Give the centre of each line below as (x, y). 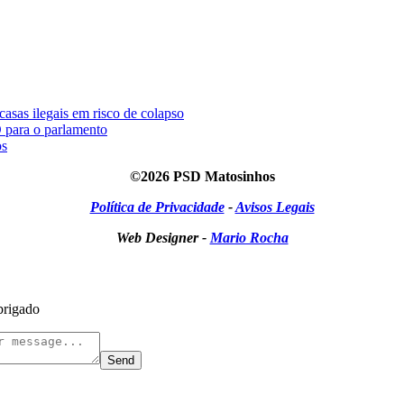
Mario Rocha (249, 238)
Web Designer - (163, 238)
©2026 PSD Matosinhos (202, 177)
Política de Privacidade (157, 207)
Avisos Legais (275, 207)
